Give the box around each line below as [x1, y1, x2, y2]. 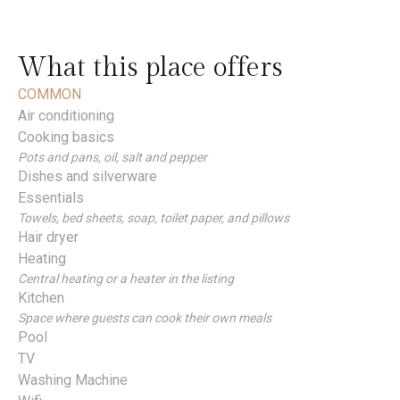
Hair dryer [18, 229, 79, 246]
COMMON [18, 86, 81, 104]
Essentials [18, 189, 84, 207]
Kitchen [18, 289, 64, 307]
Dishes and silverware [18, 168, 157, 186]
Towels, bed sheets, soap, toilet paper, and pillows [18, 211, 289, 226]
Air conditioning [18, 107, 114, 125]
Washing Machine [18, 371, 128, 389]
